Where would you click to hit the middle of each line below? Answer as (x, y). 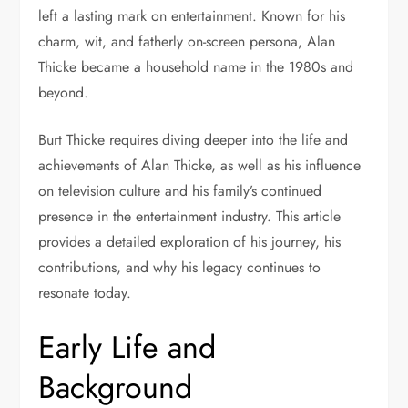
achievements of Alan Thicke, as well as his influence (200, 166)
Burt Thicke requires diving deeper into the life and (194, 140)
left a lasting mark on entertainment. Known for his (192, 16)
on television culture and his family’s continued (180, 191)
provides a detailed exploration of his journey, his (190, 242)
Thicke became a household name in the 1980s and (196, 67)
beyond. (64, 93)
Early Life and (127, 348)
